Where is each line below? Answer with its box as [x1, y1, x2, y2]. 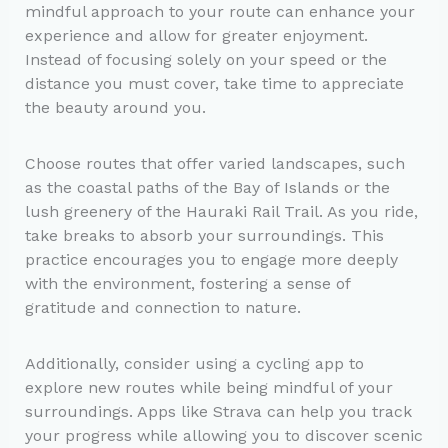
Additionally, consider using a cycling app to [24, 354, 364, 374]
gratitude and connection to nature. [24, 298, 301, 318]
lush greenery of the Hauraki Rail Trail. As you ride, [24, 202, 418, 222]
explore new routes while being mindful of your [24, 378, 393, 398]
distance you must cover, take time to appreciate [24, 73, 404, 93]
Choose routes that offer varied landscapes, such [24, 154, 405, 174]
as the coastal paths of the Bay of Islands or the [24, 178, 390, 198]
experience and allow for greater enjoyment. [24, 25, 368, 45]
